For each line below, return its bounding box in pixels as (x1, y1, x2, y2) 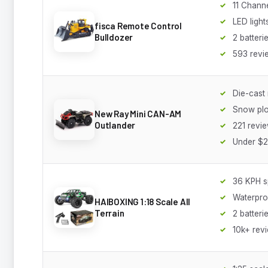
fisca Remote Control (95, 20, 182, 31)
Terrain (95, 207, 124, 218)
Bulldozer (95, 31, 133, 42)
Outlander (95, 119, 136, 130)
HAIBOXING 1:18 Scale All (95, 196, 191, 207)
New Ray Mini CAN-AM (95, 108, 182, 119)
